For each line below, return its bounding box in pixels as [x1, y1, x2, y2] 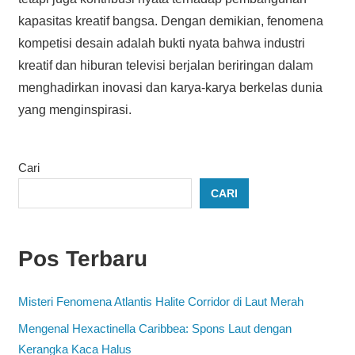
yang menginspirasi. [17, 102, 132, 116]
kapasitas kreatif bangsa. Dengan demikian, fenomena [17, 13, 323, 28]
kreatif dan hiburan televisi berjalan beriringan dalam [17, 58, 313, 72]
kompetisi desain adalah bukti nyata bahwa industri [17, 36, 305, 50]
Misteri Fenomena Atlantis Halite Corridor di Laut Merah [17, 295, 303, 309]
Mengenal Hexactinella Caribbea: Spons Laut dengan [17, 322, 292, 336]
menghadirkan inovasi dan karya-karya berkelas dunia [17, 80, 323, 94]
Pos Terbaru [17, 246, 147, 271]
